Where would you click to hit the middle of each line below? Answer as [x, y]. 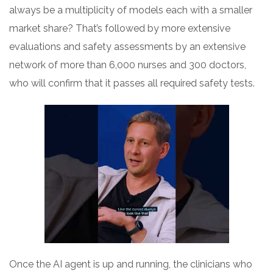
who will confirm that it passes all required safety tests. [132, 83]
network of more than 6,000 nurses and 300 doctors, [128, 65]
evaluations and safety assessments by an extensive [127, 46]
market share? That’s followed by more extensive [120, 28]
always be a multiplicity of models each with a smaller [131, 10]
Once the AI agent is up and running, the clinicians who [131, 264]
